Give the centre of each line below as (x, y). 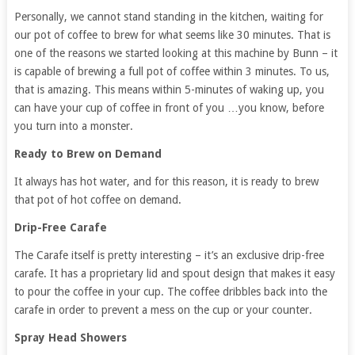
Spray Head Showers (70, 338)
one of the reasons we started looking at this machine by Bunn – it (176, 53)
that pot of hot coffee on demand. (97, 200)
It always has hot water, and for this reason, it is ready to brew (166, 182)
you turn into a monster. (73, 126)
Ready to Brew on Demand (88, 154)
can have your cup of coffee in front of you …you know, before (169, 108)
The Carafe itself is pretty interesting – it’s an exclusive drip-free (169, 256)
